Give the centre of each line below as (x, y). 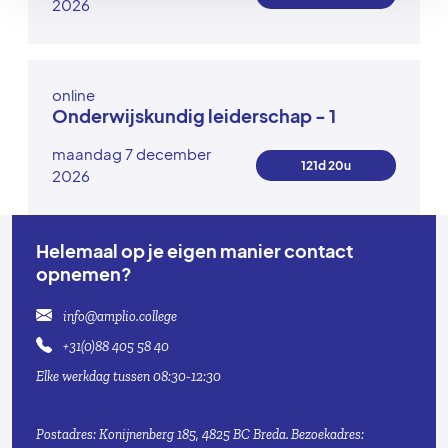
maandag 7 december (131, 154)
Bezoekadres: (327, 435)
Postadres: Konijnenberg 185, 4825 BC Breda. (162, 435)
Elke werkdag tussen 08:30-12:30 (128, 377)
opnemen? (84, 274)
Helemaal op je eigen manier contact (194, 251)
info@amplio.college (118, 317)
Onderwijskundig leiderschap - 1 (194, 115)
